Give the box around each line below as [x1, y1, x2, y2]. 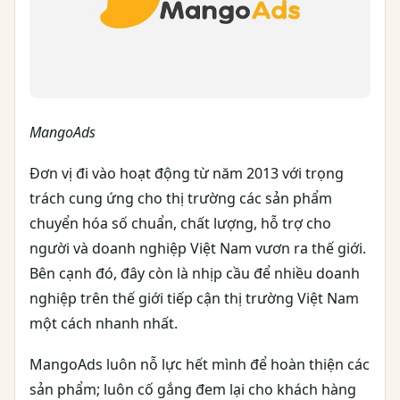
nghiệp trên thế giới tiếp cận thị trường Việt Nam [29, 287, 359, 308]
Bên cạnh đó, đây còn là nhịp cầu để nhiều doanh [29, 262, 360, 283]
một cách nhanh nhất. [29, 312, 178, 333]
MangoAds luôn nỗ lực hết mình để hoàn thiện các [29, 354, 370, 374]
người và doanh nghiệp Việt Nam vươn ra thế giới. [29, 237, 366, 258]
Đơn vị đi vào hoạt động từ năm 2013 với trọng [29, 162, 344, 183]
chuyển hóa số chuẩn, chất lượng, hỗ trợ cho [29, 212, 331, 233]
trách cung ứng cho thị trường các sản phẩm [29, 187, 332, 208]
